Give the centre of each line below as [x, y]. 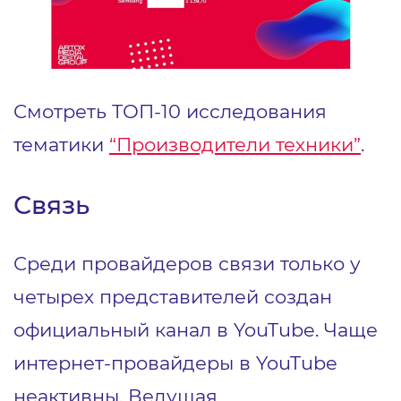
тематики [61, 144]
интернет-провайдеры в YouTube [175, 362]
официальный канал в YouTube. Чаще [196, 329]
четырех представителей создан [173, 296]
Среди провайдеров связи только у [187, 263]
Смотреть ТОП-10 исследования [170, 111]
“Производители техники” [235, 144]
